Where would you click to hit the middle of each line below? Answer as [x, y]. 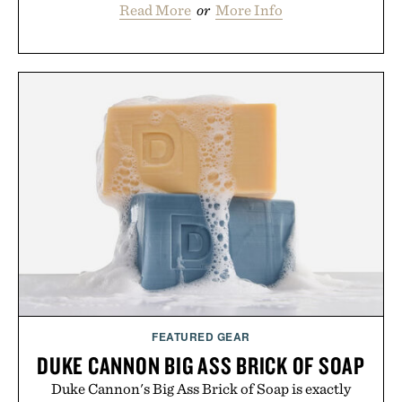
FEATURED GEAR [201, 336]
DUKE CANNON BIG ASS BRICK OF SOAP [201, 365]
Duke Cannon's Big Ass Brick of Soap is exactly [201, 388]
